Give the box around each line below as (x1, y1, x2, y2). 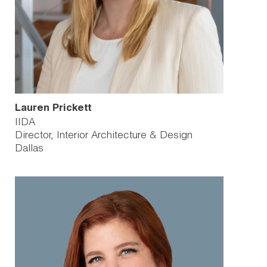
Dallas (15, 144, 44, 154)
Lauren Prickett (15, 104, 92, 114)
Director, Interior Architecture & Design (15, 131, 193, 141)
